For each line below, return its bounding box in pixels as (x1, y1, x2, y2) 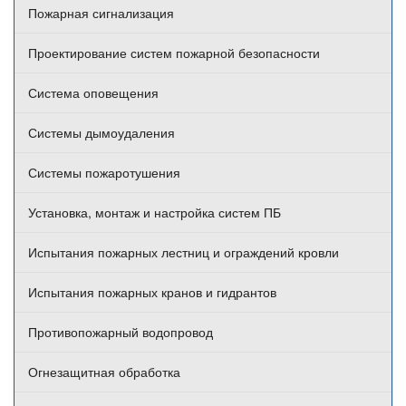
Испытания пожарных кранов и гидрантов (28, 283, 276, 302)
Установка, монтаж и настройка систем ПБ (28, 203, 281, 222)
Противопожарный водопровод (28, 323, 213, 342)
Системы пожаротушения (28, 163, 180, 182)
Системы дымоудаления (28, 123, 175, 142)
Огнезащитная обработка (28, 362, 180, 382)
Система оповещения (28, 83, 159, 102)
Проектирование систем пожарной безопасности (28, 43, 320, 63)
